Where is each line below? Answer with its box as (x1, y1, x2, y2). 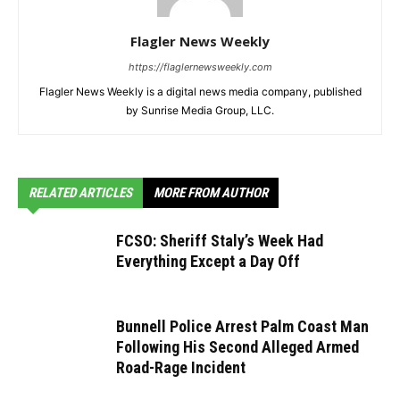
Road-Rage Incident (116, 358, 246, 378)
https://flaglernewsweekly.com (128, 61, 272, 74)
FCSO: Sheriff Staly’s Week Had (116, 231, 323, 251)
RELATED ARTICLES (29, 185, 132, 202)
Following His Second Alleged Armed (116, 337, 359, 357)
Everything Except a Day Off (116, 252, 300, 271)
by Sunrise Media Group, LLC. (126, 104, 274, 118)
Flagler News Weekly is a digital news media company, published (38, 85, 362, 99)
